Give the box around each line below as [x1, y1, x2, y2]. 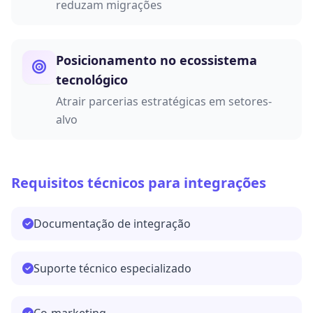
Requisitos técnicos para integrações [11, 173, 266, 193]
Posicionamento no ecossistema [56, 52, 257, 69]
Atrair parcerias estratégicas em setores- [56, 94, 272, 110]
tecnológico [56, 71, 128, 89]
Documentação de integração [34, 216, 191, 232]
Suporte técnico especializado [34, 261, 191, 277]
